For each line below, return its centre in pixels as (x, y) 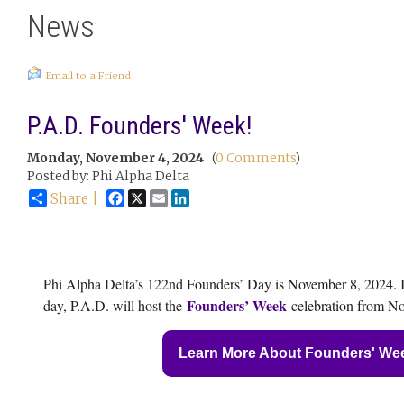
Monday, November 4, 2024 (115, 158)
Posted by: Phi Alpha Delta (108, 176)
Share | (74, 199)
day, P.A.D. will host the (115, 305)
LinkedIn (217, 197)
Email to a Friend (88, 76)
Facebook (154, 197)
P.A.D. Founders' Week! (139, 126)
